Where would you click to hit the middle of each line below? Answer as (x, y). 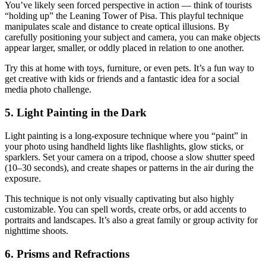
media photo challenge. (48, 90)
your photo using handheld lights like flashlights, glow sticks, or (124, 146)
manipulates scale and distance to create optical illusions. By (117, 27)
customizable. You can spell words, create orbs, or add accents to (126, 209)
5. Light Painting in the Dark (76, 113)
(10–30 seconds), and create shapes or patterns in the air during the (129, 167)
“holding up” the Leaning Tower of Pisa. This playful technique (124, 16)
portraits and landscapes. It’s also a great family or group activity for (131, 220)
